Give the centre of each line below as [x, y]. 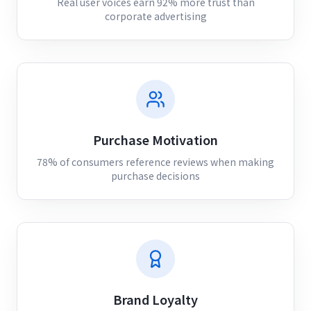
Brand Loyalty [155, 299]
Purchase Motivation [155, 140]
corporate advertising [155, 16]
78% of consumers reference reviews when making [155, 162]
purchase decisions [155, 176]
